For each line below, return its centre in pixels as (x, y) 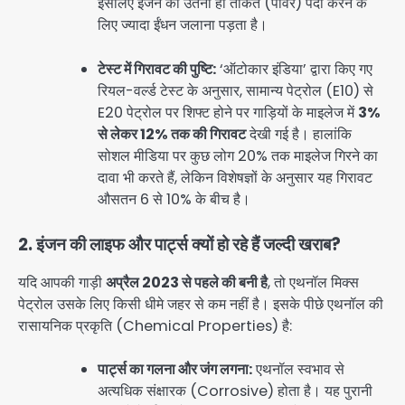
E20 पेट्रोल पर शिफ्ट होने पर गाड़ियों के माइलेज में (228, 112)
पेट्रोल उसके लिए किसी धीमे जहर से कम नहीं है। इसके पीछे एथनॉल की (201, 304)
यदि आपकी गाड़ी (62, 282)
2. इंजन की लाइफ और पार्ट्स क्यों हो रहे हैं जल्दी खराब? (179, 244)
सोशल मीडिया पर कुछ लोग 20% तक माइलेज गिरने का (238, 155)
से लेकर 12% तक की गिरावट (172, 134)
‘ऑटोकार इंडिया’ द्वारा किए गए (294, 69)
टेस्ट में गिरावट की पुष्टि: (157, 69)
